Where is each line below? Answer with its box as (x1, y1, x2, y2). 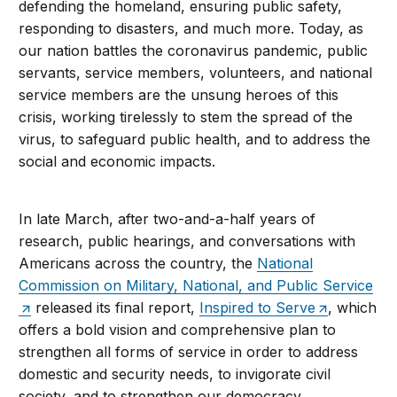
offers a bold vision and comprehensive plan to (19, 321, 337, 339)
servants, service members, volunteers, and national (19, 64, 373, 82)
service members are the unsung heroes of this (19, 86, 339, 105)
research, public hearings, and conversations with (19, 232, 356, 251)
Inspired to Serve (199, 299, 316, 317)
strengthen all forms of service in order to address (19, 343, 359, 362)
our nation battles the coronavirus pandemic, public (19, 42, 369, 60)
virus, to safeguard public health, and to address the (19, 130, 371, 149)
